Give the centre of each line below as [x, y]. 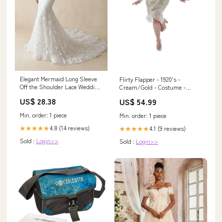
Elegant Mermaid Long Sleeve [58, 78]
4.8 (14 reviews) [70, 127]
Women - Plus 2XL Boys [150, 95]
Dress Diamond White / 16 [54, 94]
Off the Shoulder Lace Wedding [60, 86]
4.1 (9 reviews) [167, 128]
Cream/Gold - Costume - [153, 87]
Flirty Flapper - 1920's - [150, 79]
